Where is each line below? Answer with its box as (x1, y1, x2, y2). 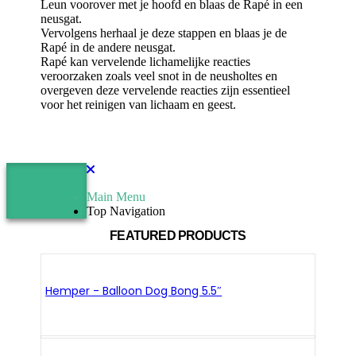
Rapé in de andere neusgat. (41, 40, 176, 54)
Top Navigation (87, 203, 166, 218)
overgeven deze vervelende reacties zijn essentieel (41, 83, 291, 97)
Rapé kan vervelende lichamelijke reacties (41, 54, 251, 68)
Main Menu (87, 189, 146, 203)
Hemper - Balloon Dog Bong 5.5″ (45, 283, 222, 300)
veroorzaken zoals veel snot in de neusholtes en (41, 68, 278, 83)
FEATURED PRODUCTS (110, 228, 246, 242)
